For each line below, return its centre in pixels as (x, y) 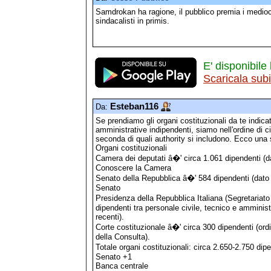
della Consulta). (123, 237)
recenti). (110, 217)
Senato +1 (114, 256)
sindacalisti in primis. (132, 21)
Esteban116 (134, 106)
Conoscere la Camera (133, 168)
